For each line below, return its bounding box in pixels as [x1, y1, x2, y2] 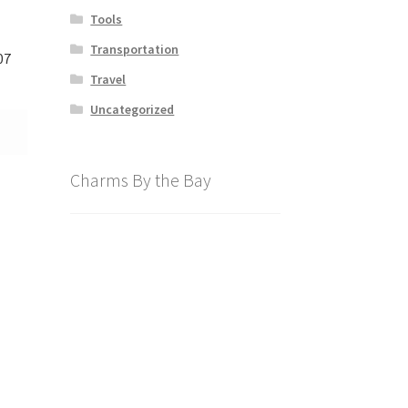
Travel [90, 70, 127, 87]
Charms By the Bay [69, 168, 211, 191]
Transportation [90, 40, 179, 57]
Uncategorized [90, 100, 175, 117]
